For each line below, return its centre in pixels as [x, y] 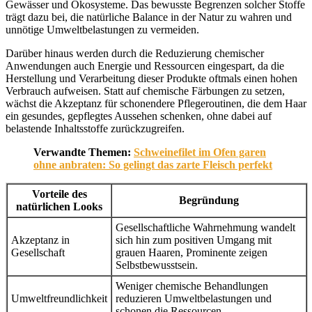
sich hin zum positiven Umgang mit [194, 240]
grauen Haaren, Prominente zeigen [192, 252]
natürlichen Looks [59, 206]
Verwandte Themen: [84, 152]
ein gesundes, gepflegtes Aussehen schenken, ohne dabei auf [139, 116]
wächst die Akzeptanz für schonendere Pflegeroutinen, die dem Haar [156, 103]
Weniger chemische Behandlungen [192, 286]
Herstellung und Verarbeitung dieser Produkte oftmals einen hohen [151, 78]
